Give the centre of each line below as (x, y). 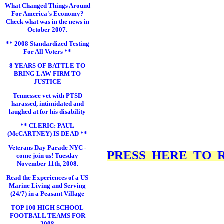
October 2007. (47, 30)
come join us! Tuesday (47, 156)
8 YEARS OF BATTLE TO (47, 66)
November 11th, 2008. (47, 164)
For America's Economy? (47, 14)
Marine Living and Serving (47, 186)
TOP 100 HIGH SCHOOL (47, 208)
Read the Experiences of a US (47, 178)
